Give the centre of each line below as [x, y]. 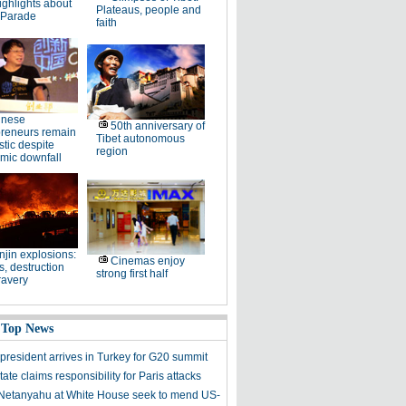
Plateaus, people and [148, 10]
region [111, 151]
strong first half [131, 274]
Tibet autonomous [140, 139]
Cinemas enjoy [147, 261]
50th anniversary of [157, 126]
